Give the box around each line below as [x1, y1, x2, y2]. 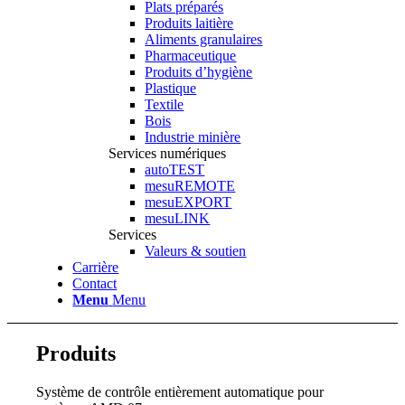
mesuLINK [145, 211, 211, 226]
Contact [72, 276, 118, 291]
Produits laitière [145, 15, 234, 31]
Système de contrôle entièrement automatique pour [36, 383, 325, 400]
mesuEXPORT [145, 194, 232, 210]
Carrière [72, 259, 119, 275]
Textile [145, 97, 184, 112]
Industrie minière [145, 129, 241, 145]
